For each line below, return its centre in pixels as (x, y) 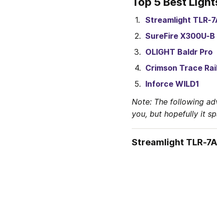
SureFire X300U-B (180, 36)
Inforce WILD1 (172, 84)
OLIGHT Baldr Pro (179, 52)
